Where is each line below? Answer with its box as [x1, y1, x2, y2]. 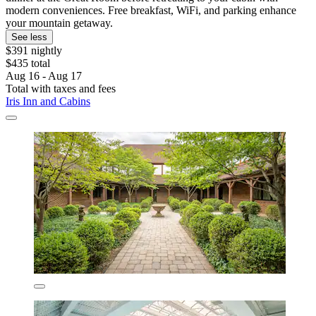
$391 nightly [6, 44, 62, 56]
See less [11, 31, 47, 42]
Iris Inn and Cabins [6, 95, 90, 107]
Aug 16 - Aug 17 [6, 69, 82, 82]
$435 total [6, 56, 50, 69]
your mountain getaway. [6, 16, 113, 29]
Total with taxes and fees [6, 82, 116, 95]
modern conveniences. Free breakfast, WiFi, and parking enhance [6, 4, 296, 16]
